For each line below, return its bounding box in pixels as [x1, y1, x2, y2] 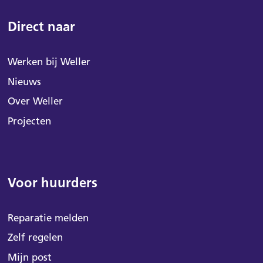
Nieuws [7, 75, 41, 87]
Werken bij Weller [7, 56, 90, 68]
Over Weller [7, 95, 63, 107]
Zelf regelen [7, 231, 63, 244]
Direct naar [7, 18, 75, 35]
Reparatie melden [7, 211, 89, 224]
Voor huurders [7, 174, 97, 191]
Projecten [7, 114, 51, 127]
